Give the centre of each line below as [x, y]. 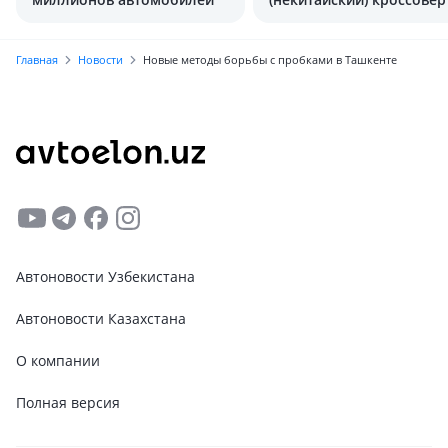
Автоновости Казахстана [101, 318]
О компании [58, 360]
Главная [37, 59]
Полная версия [68, 402]
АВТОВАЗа [305, 21]
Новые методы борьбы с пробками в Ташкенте [270, 59]
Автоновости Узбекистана [105, 276]
